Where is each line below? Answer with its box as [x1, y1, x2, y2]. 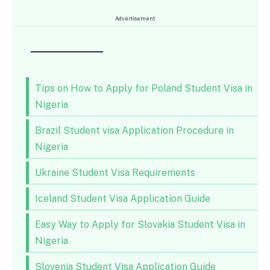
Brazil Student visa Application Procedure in [34, 125, 234, 137]
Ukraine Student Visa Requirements [34, 167, 195, 179]
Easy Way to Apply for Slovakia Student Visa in [34, 219, 245, 231]
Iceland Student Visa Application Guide [34, 193, 210, 205]
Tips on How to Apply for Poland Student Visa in [34, 83, 253, 95]
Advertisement [115, 15, 155, 22]
